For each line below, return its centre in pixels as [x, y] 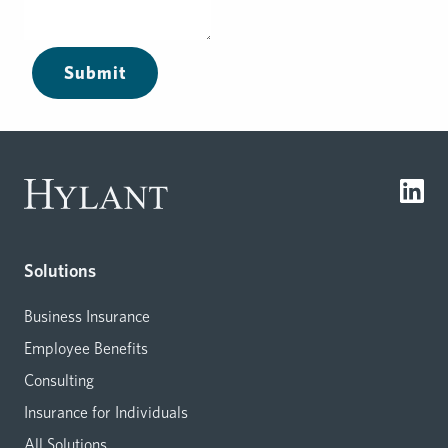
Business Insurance [87, 316]
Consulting [59, 380]
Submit [95, 72]
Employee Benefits [86, 348]
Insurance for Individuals [106, 412]
